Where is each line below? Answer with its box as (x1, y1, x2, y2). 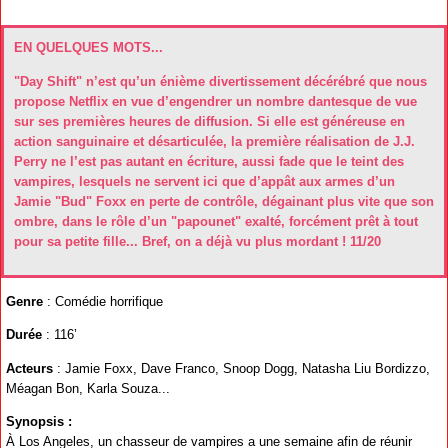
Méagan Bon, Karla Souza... (6, 380, 170, 396)
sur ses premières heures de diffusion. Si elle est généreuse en (14, 113, 405, 129)
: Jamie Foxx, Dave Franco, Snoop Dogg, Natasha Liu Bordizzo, (53, 360, 430, 376)
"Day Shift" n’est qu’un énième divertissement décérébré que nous (14, 73, 427, 89)
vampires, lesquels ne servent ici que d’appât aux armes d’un (14, 173, 395, 189)
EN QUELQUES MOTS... (14, 40, 163, 56)
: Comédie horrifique (43, 293, 163, 309)
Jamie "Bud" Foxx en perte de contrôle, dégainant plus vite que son (14, 193, 434, 209)
